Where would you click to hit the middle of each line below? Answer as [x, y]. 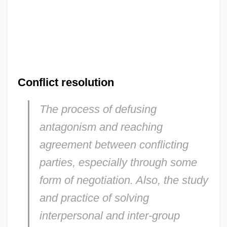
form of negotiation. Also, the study [124, 180]
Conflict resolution [66, 82]
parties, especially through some [118, 162]
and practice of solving [94, 198]
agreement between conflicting [114, 144]
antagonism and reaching [101, 127]
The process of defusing [98, 109]
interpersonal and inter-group [109, 215]
